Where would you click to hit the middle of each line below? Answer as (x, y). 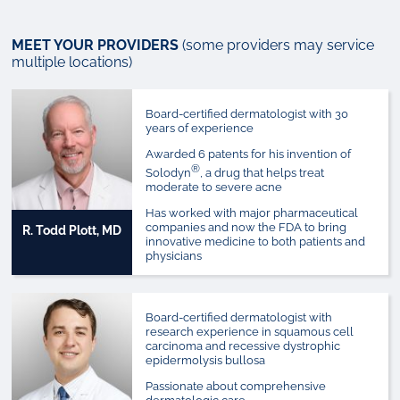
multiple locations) (72, 62)
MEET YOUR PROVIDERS (97, 45)
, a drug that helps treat (262, 172)
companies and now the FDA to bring (246, 227)
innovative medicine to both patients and (256, 241)
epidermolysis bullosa (206, 360)
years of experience (200, 128)
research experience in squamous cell (250, 331)
